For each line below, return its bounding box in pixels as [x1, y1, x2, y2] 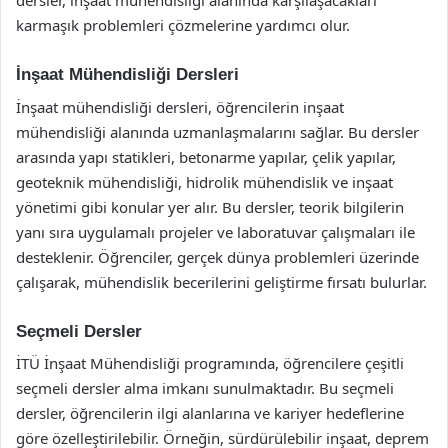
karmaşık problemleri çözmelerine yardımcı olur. [16, 15, 350, 35]
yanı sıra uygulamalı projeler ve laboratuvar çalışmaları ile [16, 221, 415, 242]
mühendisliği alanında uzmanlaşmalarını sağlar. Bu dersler [16, 121, 419, 142]
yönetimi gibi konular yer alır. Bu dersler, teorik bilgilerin [16, 196, 404, 217]
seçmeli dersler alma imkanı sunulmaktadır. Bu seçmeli [16, 378, 394, 398]
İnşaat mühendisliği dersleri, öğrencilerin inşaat [16, 96, 344, 117]
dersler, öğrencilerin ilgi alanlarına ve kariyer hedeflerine [16, 403, 404, 423]
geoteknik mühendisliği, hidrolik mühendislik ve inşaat [16, 171, 393, 192]
